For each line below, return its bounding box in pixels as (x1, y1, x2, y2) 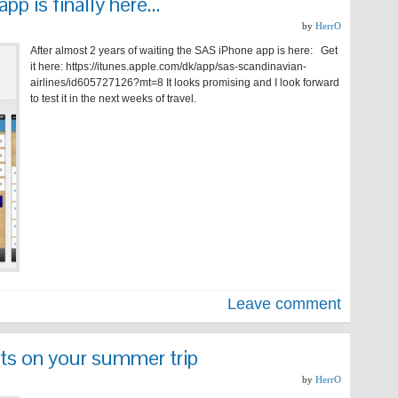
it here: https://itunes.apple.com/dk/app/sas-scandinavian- (30, 60, 306, 73)
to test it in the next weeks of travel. (30, 92, 202, 105)
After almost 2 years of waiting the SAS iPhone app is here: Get (30, 44, 338, 57)
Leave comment (227, 295, 341, 313)
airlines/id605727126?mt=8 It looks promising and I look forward (30, 76, 339, 89)
